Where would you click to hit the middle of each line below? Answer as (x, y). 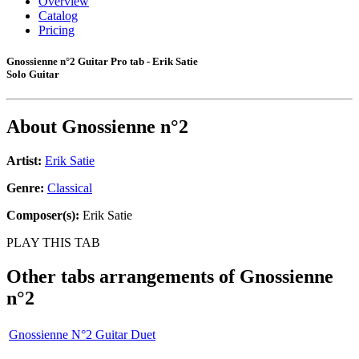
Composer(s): (43, 216)
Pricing (56, 30)
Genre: (27, 188)
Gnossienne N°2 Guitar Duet (82, 334)
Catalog (58, 16)
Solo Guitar (33, 75)
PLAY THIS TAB (53, 243)
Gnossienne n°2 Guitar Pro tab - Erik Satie (102, 62)
